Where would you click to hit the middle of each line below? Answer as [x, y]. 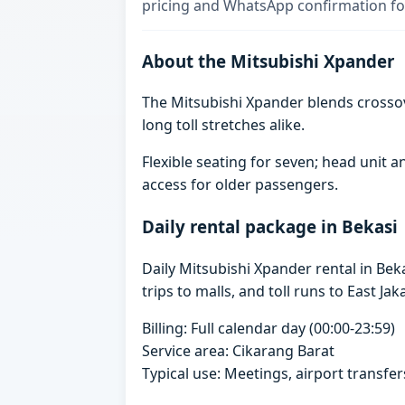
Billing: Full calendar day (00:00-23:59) [269, 328]
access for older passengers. [240, 185]
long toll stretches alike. [224, 125]
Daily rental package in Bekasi [270, 227]
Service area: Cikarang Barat [239, 350]
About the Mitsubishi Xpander [268, 61]
